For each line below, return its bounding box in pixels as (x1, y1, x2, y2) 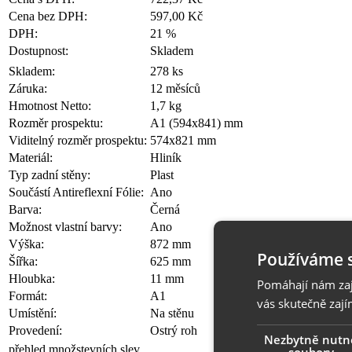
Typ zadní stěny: (9, 167, 90, 181)
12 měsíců (150, 81, 200, 95)
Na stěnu (150, 306, 194, 320)
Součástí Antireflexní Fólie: (9, 185, 144, 199)
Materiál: (9, 150, 53, 164)
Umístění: (9, 306, 57, 320)
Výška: (9, 236, 44, 251)
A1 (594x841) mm (150, 115, 243, 130)
